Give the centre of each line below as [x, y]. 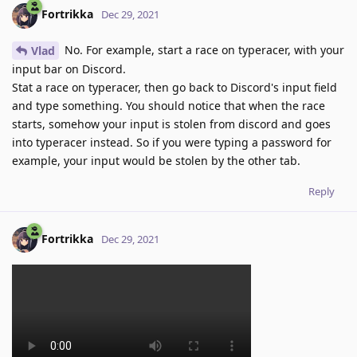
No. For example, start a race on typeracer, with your [203, 49]
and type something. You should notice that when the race [169, 106]
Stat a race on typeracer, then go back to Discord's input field [175, 88]
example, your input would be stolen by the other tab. [156, 161]
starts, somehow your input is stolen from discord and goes [171, 124]
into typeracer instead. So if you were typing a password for [172, 143]
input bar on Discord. [69, 69]
